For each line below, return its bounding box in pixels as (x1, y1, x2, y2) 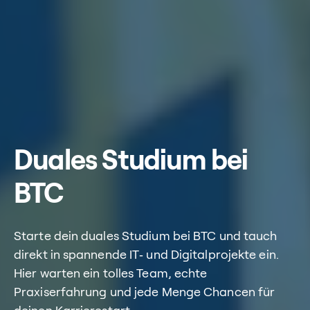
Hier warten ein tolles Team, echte (14, 268, 208, 280)
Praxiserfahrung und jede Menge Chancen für (14, 286, 275, 299)
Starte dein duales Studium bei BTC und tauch (14, 230, 277, 243)
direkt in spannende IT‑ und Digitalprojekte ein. (14, 249, 279, 262)
